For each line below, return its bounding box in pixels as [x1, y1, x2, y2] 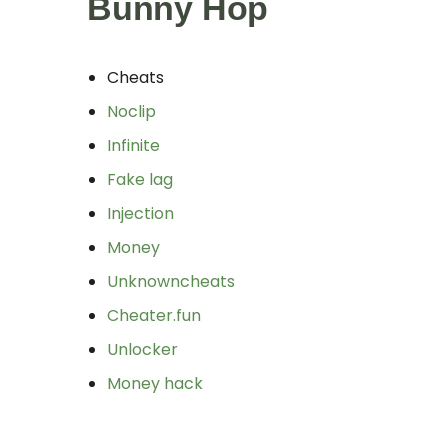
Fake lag [107, 167, 173, 191]
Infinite [107, 133, 160, 157]
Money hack [107, 371, 203, 395]
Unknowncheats [107, 269, 235, 293]
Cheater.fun [107, 303, 201, 327]
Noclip [107, 99, 156, 123]
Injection [107, 201, 174, 225]
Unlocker [107, 337, 178, 361]
